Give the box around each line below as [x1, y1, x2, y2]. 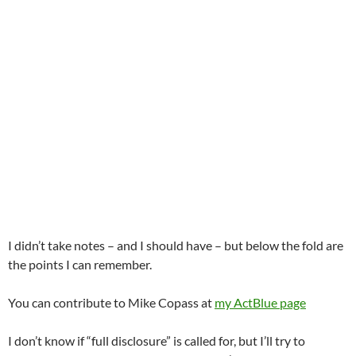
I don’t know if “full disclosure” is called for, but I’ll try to [8, 333, 305, 349]
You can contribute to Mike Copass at [8, 295, 215, 311]
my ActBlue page [215, 295, 306, 311]
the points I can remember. [8, 257, 152, 273]
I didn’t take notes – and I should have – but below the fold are [8, 238, 343, 253]
